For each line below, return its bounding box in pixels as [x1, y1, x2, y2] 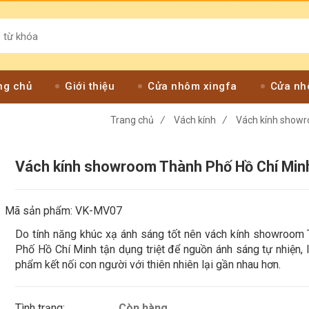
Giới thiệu [65, 80, 114, 92]
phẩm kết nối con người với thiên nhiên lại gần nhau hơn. [15, 258, 281, 271]
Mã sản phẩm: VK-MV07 [5, 204, 123, 217]
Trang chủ [110, 114, 154, 126]
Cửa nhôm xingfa [148, 80, 237, 92]
